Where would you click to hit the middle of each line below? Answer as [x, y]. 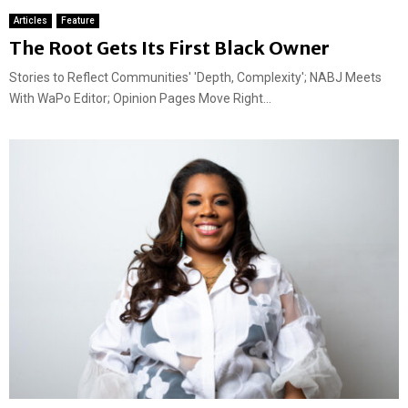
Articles [31, 20]
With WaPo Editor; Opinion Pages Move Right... [140, 98]
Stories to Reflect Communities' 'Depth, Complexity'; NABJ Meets [195, 77]
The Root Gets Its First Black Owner [169, 47]
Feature [78, 20]
